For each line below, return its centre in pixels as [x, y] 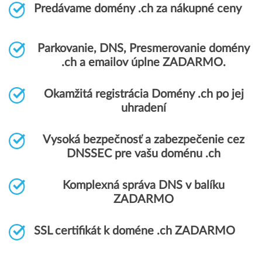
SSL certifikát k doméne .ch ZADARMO [135, 231]
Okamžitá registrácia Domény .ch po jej [144, 94]
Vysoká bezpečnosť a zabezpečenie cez [144, 140]
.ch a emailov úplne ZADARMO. [144, 63]
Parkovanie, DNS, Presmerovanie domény [144, 49]
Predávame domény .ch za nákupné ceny [138, 9]
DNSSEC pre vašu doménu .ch [144, 154]
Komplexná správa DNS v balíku [144, 185]
